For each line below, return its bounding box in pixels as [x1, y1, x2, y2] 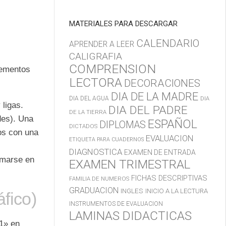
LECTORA [69, 75, 122, 90]
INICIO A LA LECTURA [145, 187, 208, 195]
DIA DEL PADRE [108, 103, 188, 118]
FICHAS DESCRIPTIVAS [131, 174, 207, 183]
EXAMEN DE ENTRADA [124, 148, 196, 157]
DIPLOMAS [99, 119, 146, 131]
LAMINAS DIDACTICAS [69, 208, 192, 223]
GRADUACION [69, 186, 119, 196]
